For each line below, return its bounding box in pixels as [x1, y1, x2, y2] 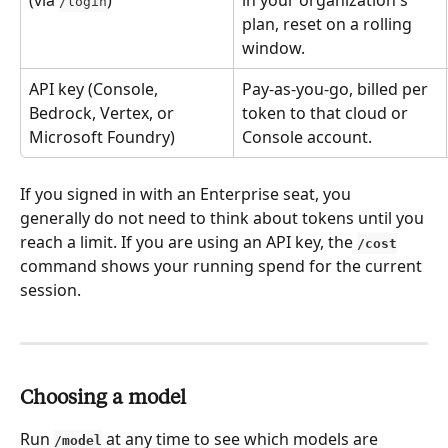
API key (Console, [29, 77, 162, 100]
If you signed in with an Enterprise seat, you [20, 182, 355, 205]
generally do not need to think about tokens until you [20, 206, 428, 229]
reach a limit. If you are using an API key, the [20, 230, 357, 253]
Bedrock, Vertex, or [29, 101, 178, 124]
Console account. [242, 125, 372, 148]
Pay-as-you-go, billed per [242, 77, 432, 100]
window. [242, 36, 305, 59]
